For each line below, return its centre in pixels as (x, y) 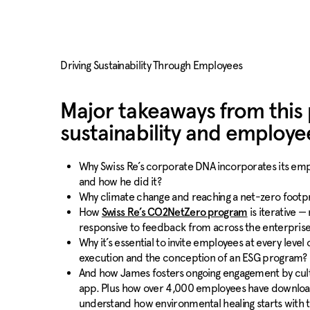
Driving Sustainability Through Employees (152, 65)
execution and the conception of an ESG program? (193, 258)
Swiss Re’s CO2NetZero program (174, 212)
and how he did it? (120, 182)
